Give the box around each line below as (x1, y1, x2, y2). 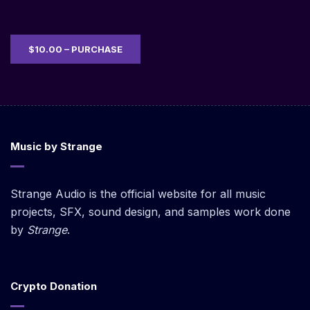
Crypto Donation (10, 280, 97, 293)
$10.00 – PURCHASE (28, 44, 122, 55)
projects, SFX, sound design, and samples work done (10, 205, 291, 219)
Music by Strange (10, 140, 102, 153)
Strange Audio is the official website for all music (10, 187, 266, 201)
